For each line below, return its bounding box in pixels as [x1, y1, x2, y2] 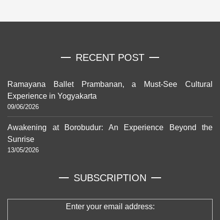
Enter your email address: [65, 202, 155, 211]
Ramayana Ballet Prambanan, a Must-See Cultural [7, 80, 213, 89]
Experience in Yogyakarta [7, 92, 97, 101]
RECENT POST [76, 52, 144, 63]
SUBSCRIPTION [74, 172, 146, 184]
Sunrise [7, 135, 34, 144]
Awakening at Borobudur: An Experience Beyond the [7, 123, 213, 132]
